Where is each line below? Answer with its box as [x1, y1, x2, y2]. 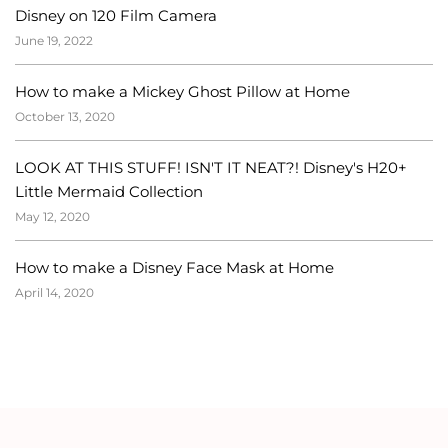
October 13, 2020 [15, 109, 115, 125]
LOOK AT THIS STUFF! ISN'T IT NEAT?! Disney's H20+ [15, 157, 407, 177]
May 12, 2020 [15, 208, 90, 224]
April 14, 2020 [15, 284, 94, 300]
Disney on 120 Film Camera [15, 6, 217, 26]
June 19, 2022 [15, 33, 93, 49]
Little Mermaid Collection [15, 181, 203, 201]
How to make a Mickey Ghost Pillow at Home [15, 82, 350, 102]
